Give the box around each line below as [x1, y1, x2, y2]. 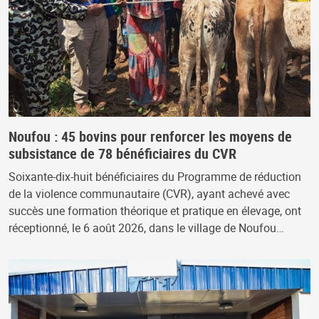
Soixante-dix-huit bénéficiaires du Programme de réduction [9, 169, 301, 185]
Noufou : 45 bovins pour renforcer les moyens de [9, 127, 292, 147]
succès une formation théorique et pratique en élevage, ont [9, 203, 301, 219]
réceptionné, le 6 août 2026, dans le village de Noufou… [9, 220, 284, 236]
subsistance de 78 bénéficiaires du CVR [9, 144, 236, 164]
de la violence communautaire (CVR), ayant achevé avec [9, 186, 290, 202]
